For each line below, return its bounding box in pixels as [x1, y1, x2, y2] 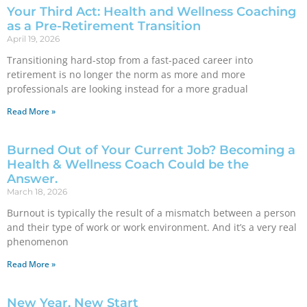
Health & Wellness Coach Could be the [7, 157, 249, 172]
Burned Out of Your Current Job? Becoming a [7, 143, 295, 158]
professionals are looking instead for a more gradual [7, 82, 248, 95]
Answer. [7, 171, 58, 186]
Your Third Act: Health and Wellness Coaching [7, 4, 296, 19]
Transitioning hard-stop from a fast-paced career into [7, 53, 253, 66]
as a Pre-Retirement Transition [7, 19, 201, 34]
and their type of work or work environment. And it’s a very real [7, 221, 297, 234]
